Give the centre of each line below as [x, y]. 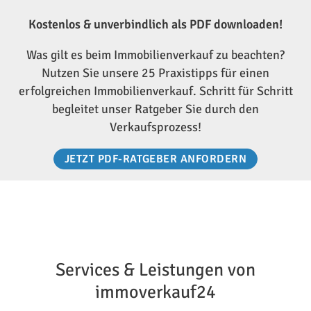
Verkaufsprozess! [155, 127]
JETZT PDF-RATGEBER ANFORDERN [155, 159]
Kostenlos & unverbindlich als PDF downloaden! [155, 24]
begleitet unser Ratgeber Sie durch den [155, 109]
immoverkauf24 [155, 292]
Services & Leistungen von [155, 270]
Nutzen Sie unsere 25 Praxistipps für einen [155, 73]
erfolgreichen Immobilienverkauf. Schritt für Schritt [155, 91]
